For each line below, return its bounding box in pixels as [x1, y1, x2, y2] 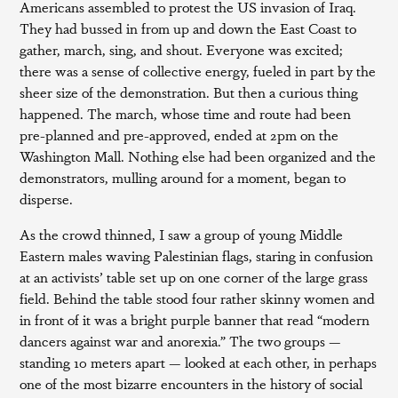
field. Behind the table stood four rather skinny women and [20, 288, 376, 308]
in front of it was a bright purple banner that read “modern [20, 309, 370, 330]
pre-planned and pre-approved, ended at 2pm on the [20, 124, 339, 145]
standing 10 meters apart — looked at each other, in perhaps [20, 352, 378, 372]
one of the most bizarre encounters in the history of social [20, 373, 363, 394]
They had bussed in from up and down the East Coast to [20, 18, 357, 38]
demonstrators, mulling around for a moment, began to [20, 167, 346, 187]
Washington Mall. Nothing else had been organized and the [20, 146, 377, 166]
